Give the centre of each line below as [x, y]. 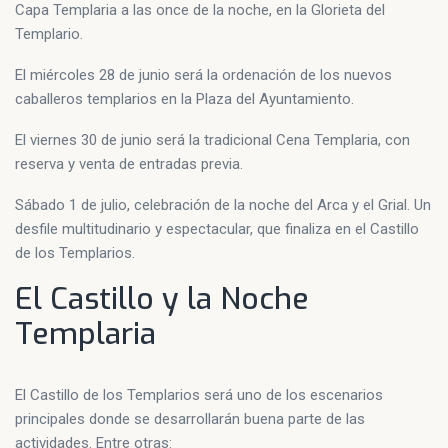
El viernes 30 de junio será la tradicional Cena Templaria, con [212, 139]
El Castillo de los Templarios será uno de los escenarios [199, 394]
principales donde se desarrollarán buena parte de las [190, 418]
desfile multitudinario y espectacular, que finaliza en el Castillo [217, 228]
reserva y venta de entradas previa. [129, 163]
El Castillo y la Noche [162, 298]
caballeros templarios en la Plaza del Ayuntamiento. [184, 98]
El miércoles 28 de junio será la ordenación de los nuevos [203, 74]
